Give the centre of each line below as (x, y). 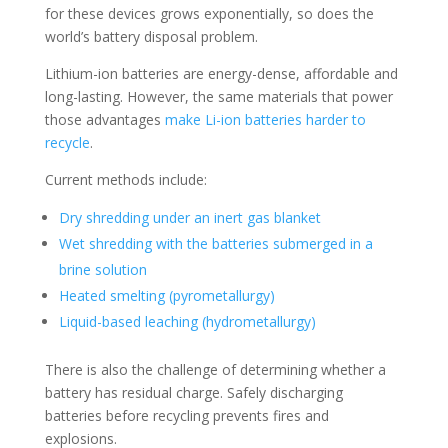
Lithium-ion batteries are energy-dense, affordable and (221, 73)
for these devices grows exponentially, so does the (209, 13)
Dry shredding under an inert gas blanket (189, 217)
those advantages (104, 119)
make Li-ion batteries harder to (265, 119)
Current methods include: (125, 179)
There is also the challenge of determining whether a (215, 369)
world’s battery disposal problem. (151, 36)
